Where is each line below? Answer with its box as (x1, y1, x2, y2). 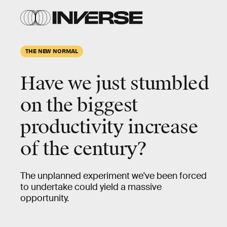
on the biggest (20, 94, 138, 117)
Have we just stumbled (20, 72, 209, 95)
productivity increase (20, 116, 198, 139)
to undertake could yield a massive (20, 181, 162, 193)
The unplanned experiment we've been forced (20, 170, 207, 181)
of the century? (20, 137, 147, 161)
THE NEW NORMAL (25, 47, 78, 54)
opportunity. (20, 193, 69, 204)
